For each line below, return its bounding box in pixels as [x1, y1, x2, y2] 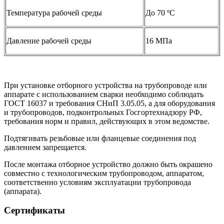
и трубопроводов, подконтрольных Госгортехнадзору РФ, [4, 107, 202, 116]
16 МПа [145, 36, 172, 45]
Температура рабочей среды [6, 8, 102, 17]
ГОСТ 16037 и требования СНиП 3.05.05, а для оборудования [4, 98, 215, 107]
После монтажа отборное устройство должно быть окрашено [4, 159, 212, 168]
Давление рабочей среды [6, 36, 91, 45]
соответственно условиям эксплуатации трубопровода [4, 177, 191, 186]
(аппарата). [4, 186, 41, 195]
